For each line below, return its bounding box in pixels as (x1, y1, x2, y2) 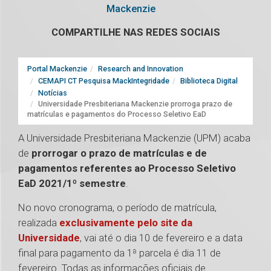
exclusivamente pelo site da (59, 217, 192, 229)
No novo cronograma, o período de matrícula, (18, 201, 217, 214)
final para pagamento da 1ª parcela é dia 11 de (18, 247, 221, 260)
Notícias (38, 88, 67, 98)
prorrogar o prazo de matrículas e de (31, 147, 207, 160)
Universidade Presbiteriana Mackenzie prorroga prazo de (38, 99, 232, 109)
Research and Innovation (98, 64, 183, 74)
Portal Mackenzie (27, 64, 87, 74)
